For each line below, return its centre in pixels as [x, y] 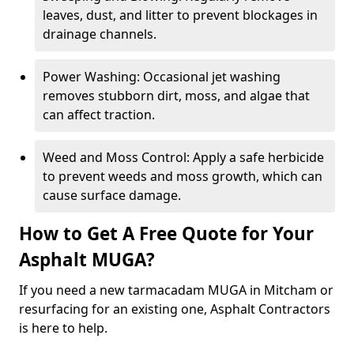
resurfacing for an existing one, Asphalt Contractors [175, 309]
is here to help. [65, 328]
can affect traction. [99, 115]
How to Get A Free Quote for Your [166, 233]
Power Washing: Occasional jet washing [162, 77]
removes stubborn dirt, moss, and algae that [176, 96]
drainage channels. [100, 34]
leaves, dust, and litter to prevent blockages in [180, 15]
